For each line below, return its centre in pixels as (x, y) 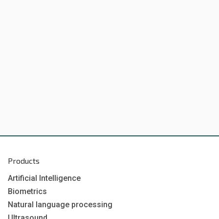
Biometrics (27, 192)
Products (24, 161)
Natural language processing (60, 205)
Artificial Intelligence (44, 178)
